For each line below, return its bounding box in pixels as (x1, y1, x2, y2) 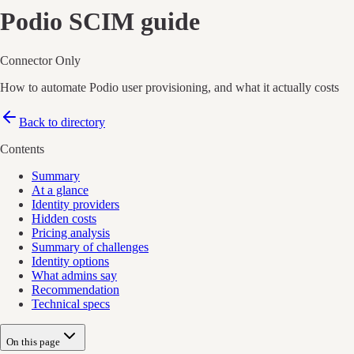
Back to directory (19, 115, 105, 129)
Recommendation (32, 282, 119, 296)
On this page (6, 335, 60, 348)
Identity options (32, 254, 109, 268)
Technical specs (32, 296, 110, 311)
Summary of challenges (32, 239, 149, 254)
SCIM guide (62, 7, 200, 36)
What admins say (32, 268, 117, 282)
